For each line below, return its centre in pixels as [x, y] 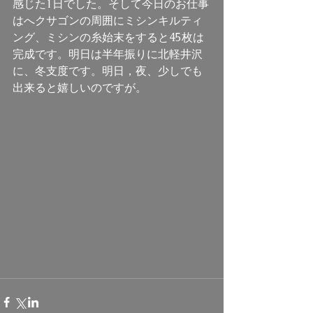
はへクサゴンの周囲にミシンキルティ [108, 21]
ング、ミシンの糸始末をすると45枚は [108, 37]
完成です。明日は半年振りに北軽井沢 [108, 54]
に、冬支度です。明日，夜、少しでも [108, 71]
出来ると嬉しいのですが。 [81, 88]
